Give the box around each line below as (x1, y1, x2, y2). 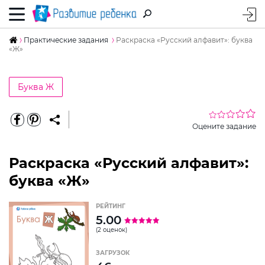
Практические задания (24, 35, 108, 44)
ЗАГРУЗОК (96, 248, 130, 257)
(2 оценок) (96, 225, 127, 234)
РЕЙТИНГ (96, 202, 125, 210)
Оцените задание (192, 121, 256, 131)
